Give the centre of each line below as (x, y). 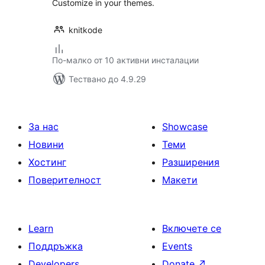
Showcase (185, 127)
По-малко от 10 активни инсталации (125, 60)
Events (177, 246)
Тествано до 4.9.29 (107, 79)
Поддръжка (56, 246)
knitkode (85, 30)
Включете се (192, 228)
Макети (180, 180)
